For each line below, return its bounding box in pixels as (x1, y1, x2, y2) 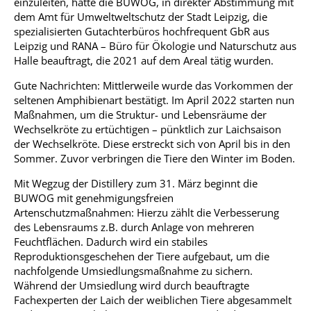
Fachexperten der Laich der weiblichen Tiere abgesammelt (14, 293, 292, 307)
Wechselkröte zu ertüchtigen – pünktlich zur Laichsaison (14, 122, 281, 136)
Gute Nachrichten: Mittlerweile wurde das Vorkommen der (14, 78, 293, 92)
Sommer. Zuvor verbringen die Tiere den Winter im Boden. (14, 151, 295, 165)
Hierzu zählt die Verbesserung (137, 205, 279, 219)
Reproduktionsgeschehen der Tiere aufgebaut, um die (14, 249, 269, 263)
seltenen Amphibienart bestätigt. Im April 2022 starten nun (14, 93, 294, 107)
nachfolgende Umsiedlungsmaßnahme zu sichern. (14, 264, 253, 278)
